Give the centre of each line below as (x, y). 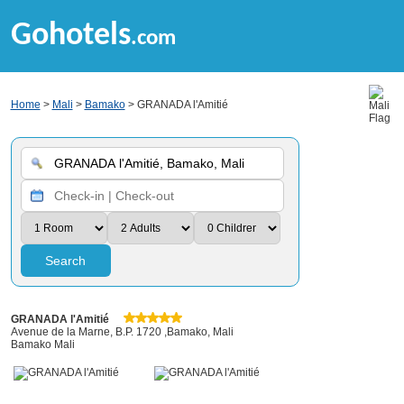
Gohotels (70, 36)
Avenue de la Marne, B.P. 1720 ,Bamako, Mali (122, 332)
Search (65, 261)
